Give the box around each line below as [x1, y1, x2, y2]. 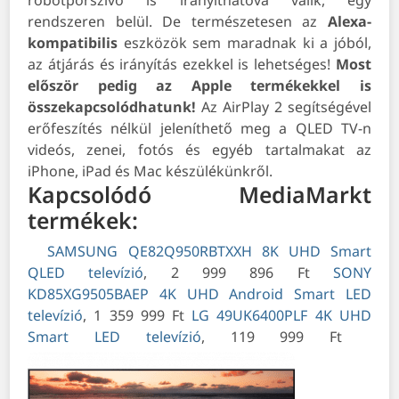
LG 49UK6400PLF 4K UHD [191, 305, 371, 326]
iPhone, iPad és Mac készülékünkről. [28, 161, 273, 182]
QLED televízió [28, 263, 144, 283]
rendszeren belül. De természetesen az [28, 12, 328, 32]
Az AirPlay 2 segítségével [196, 97, 371, 118]
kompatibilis [28, 33, 118, 53]
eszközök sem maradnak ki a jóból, [118, 33, 371, 53]
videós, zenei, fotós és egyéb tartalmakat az [28, 140, 371, 160]
